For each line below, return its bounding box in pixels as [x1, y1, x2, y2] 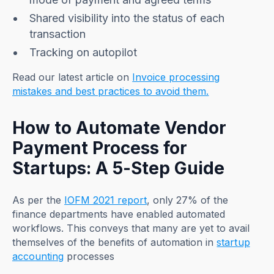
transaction [29, 27, 89, 40]
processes [64, 250, 115, 262]
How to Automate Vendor [12, 117, 227, 138]
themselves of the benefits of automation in [12, 235, 217, 248]
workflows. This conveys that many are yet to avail [12, 221, 250, 234]
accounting [12, 250, 64, 262]
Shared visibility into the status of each [29, 11, 225, 24]
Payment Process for [12, 137, 188, 158]
